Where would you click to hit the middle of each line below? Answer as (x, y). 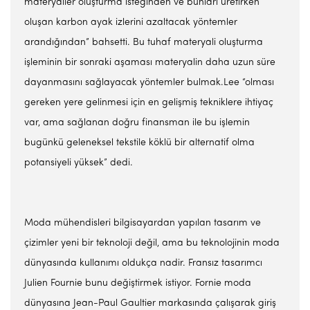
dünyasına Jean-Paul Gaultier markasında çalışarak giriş (150, 303)
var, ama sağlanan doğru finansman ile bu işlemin (137, 123)
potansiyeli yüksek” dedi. (79, 163)
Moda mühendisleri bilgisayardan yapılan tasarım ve (143, 223)
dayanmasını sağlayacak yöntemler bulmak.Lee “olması (149, 83)
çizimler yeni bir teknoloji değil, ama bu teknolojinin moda (152, 243)
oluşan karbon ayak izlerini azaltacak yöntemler (131, 22)
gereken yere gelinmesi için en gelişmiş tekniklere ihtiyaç (149, 103)
